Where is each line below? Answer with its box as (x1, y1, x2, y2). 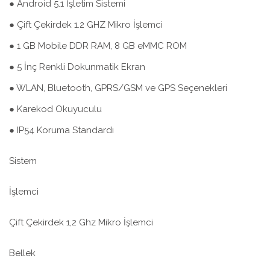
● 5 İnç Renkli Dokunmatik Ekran (9, 61, 145, 73)
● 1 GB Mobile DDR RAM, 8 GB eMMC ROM (9, 40, 187, 52)
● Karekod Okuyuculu (9, 104, 102, 115)
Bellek (9, 248, 36, 259)
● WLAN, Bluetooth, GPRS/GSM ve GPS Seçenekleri (9, 83, 227, 94)
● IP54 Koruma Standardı (9, 125, 114, 136)
